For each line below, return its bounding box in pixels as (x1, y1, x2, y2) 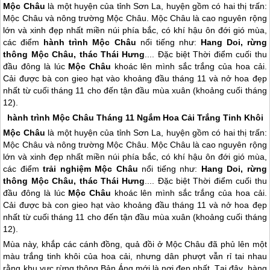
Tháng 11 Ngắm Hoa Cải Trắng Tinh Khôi (93, 113, 263, 123)
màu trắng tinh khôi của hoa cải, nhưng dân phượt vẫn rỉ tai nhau (3, 251, 267, 262)
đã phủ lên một (205, 239, 267, 250)
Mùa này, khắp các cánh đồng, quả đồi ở (3, 239, 166, 250)
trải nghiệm (43, 164, 95, 174)
